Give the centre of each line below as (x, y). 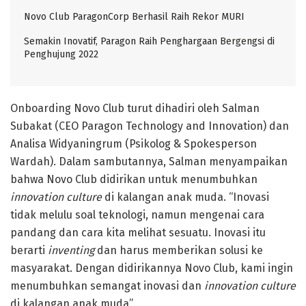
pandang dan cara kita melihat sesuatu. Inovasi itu (138, 232)
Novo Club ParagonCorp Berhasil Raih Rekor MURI (134, 16)
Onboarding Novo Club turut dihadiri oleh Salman (135, 108)
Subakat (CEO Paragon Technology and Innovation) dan (150, 126)
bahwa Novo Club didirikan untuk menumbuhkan (134, 179)
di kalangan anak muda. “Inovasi (185, 197)
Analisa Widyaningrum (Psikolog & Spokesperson (134, 143)
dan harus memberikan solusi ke (179, 250)
